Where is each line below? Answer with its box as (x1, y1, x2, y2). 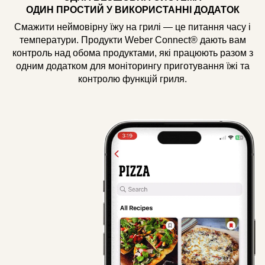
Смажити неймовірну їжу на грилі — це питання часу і (14, 21, 251, 32)
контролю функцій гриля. (78, 73, 187, 84)
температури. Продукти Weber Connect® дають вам (19, 34, 246, 45)
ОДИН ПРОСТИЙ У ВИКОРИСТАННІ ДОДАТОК (25, 4, 240, 15)
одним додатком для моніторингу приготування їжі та (15, 60, 250, 71)
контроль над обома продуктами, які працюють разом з (12, 47, 253, 58)
